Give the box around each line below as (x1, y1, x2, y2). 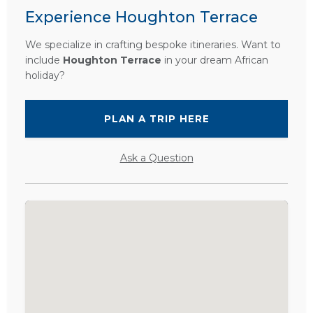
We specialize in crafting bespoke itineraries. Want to (25, 38, 281, 51)
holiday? (25, 68, 65, 82)
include (25, 53, 63, 66)
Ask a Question (119, 151, 194, 164)
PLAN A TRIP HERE (103, 112, 210, 124)
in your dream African (161, 53, 268, 66)
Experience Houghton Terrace (25, 7, 258, 26)
